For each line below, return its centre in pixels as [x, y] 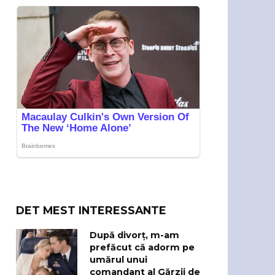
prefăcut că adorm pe [142, 248]
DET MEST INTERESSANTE [91, 210]
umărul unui [118, 260]
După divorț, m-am [134, 235]
